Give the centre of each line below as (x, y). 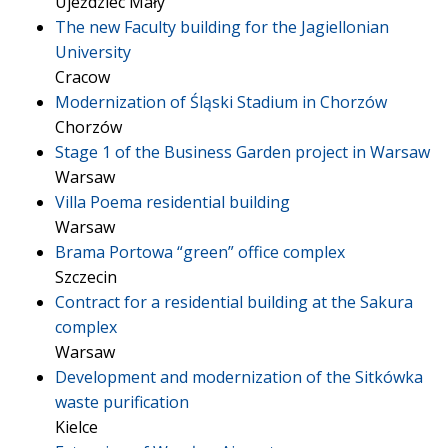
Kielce (76, 427)
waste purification (122, 402)
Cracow (82, 77)
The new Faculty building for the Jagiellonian (222, 27)
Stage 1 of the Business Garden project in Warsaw (242, 152)
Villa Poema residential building (172, 202)
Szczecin (86, 277)
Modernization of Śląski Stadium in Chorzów (221, 102)
